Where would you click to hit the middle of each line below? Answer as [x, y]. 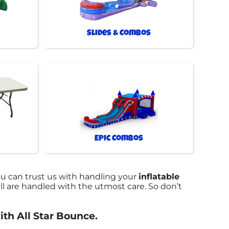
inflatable [159, 176]
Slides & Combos [119, 33]
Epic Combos [119, 139]
